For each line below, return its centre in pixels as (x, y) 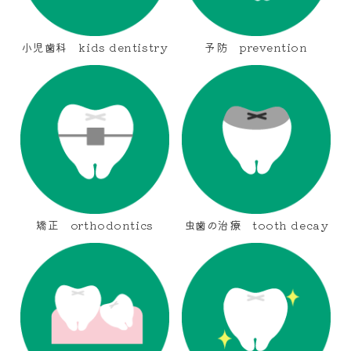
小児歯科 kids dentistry (95, 47)
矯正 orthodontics (95, 224)
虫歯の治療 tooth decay (256, 224)
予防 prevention (256, 47)
